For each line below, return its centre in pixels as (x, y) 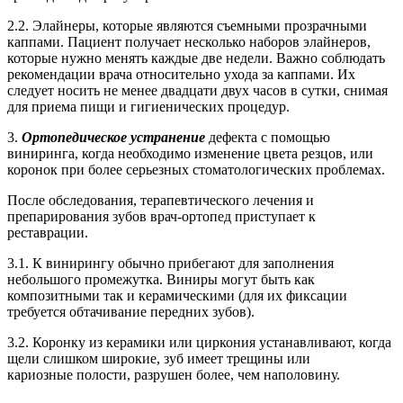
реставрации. (48, 233)
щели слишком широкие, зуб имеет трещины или (159, 359)
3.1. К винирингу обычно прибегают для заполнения (170, 264)
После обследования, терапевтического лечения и (161, 201)
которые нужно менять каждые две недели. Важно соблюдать (196, 58)
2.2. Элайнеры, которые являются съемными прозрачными (187, 26)
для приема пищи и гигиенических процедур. (148, 107)
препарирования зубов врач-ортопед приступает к (161, 217)
